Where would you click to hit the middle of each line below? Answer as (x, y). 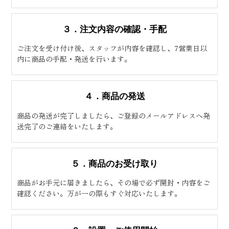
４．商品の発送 (114, 96)
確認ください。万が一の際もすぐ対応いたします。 (99, 193)
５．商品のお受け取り (114, 163)
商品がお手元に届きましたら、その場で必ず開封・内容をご (113, 183)
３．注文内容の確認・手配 (114, 29)
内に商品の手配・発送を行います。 (74, 59)
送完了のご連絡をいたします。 (67, 126)
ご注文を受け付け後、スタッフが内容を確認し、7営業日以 (112, 48)
